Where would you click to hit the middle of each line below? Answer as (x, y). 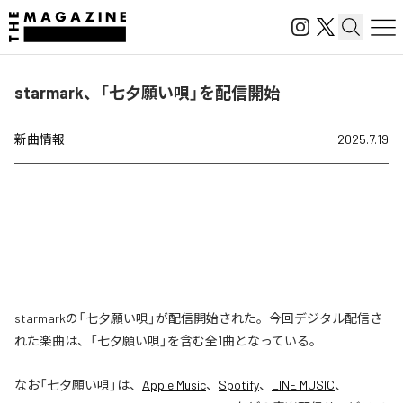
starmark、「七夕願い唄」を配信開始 (147, 93)
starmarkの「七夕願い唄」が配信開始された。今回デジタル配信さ (198, 318)
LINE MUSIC (303, 385)
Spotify (239, 385)
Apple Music (174, 385)
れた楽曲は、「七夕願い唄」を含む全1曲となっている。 (168, 340)
